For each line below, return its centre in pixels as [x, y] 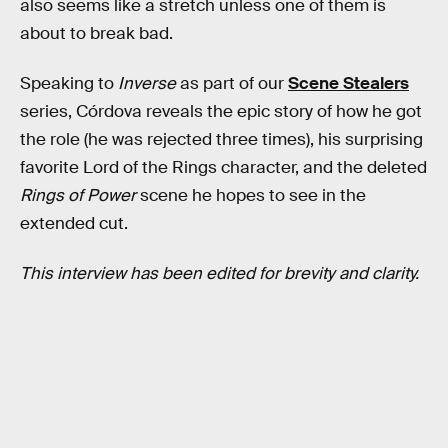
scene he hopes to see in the [251, 195]
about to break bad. [96, 34]
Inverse [147, 83]
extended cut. [74, 223]
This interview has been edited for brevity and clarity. [219, 273]
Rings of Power [78, 195]
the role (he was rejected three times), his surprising [221, 139]
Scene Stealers [348, 83]
